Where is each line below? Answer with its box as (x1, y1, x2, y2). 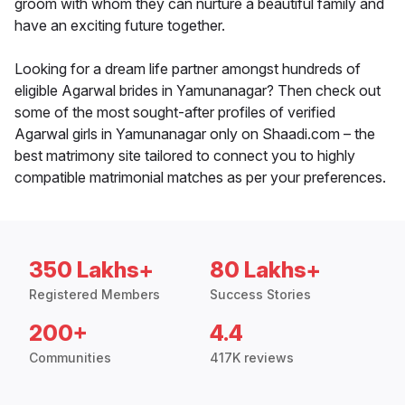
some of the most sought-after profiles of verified (14, 103, 335, 122)
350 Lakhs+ (29, 257, 154, 284)
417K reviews (210, 350, 294, 366)
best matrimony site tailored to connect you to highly (14, 146, 355, 165)
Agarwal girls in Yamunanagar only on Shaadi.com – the (14, 125, 375, 144)
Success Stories (210, 287, 311, 303)
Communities (29, 350, 111, 366)
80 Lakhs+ (210, 257, 321, 284)
